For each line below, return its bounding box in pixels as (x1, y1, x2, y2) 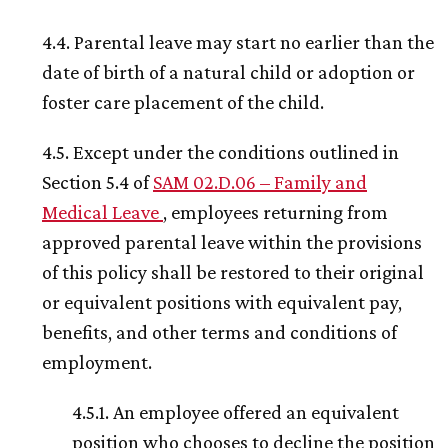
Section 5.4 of (42, 171, 153, 194)
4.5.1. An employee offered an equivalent (72, 401, 399, 424)
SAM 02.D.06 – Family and (153, 171, 367, 194)
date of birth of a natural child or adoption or (42, 61, 415, 84)
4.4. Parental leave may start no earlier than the (42, 31, 434, 54)
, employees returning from (163, 201, 388, 224)
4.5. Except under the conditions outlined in (42, 141, 399, 164)
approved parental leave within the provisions (42, 231, 422, 254)
